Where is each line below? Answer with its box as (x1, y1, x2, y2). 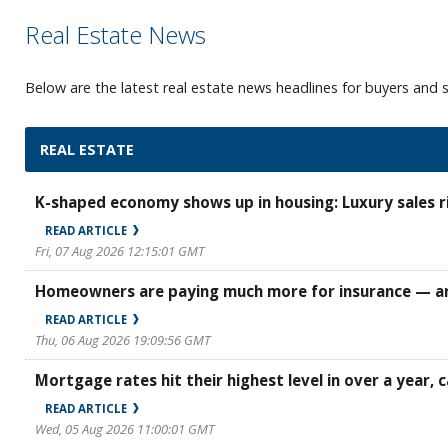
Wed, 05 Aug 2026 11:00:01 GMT (35, 420, 214, 438)
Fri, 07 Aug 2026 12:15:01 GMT (35, 242, 204, 260)
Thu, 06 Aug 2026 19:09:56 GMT (35, 331, 210, 349)
